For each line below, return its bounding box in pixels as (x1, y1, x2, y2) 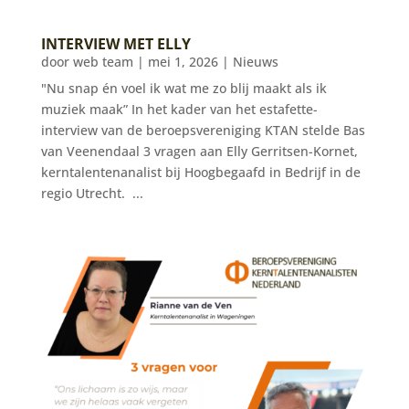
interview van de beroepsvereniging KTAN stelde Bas (40, 121, 365, 140)
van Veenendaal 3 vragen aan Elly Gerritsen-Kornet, (40, 142, 358, 161)
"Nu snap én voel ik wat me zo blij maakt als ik (40, 79, 327, 98)
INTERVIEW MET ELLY (40, 34, 191, 55)
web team (72, 53, 133, 71)
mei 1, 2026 (147, 53, 218, 71)
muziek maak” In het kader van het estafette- (40, 100, 318, 119)
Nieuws (232, 53, 278, 71)
